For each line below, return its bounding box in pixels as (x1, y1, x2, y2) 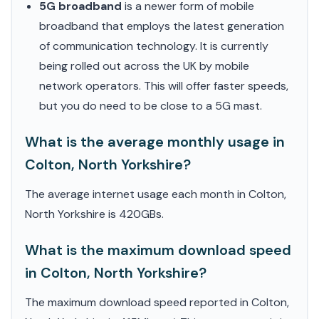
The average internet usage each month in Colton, (25, 187, 286, 202)
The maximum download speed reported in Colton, (25, 295, 289, 310)
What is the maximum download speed (25, 241, 291, 259)
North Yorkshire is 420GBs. (25, 206, 164, 221)
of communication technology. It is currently (39, 38, 268, 53)
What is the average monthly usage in (25, 132, 285, 151)
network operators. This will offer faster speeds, (39, 78, 288, 93)
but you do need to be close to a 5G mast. (39, 98, 262, 113)
